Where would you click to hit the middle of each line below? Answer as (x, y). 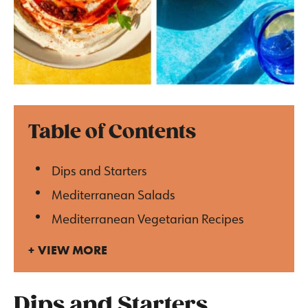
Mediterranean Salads (113, 195)
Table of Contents (112, 133)
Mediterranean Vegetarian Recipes (147, 219)
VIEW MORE (73, 250)
